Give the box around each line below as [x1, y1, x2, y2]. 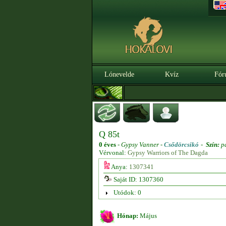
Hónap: [117, 212, 138, 219]
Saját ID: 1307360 [111, 176, 163, 183]
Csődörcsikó [164, 141, 199, 148]
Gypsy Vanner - [121, 141, 164, 148]
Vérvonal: [99, 149, 128, 156]
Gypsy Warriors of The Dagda [128, 149, 208, 156]
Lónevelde [104, 71, 134, 78]
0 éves [99, 141, 116, 148]
